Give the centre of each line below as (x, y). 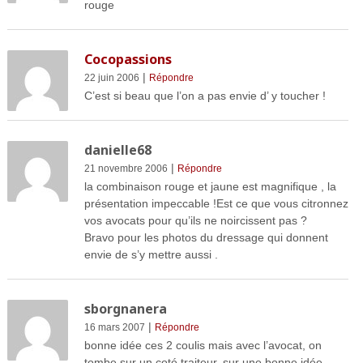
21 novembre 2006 (126, 169)
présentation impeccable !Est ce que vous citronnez (216, 204)
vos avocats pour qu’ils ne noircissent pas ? (195, 221)
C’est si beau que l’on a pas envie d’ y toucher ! (205, 96)
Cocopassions (128, 60)
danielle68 (117, 150)
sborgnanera (125, 309)
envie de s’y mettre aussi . (151, 255)
